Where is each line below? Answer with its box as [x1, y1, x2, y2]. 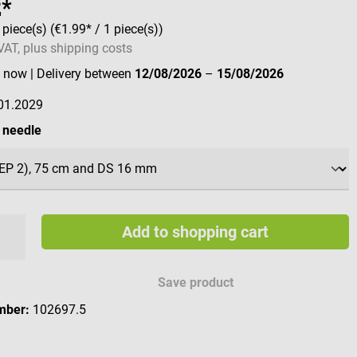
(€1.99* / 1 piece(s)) [50, 22, 164, 37]
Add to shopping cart [121, 222, 269, 242]
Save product [158, 275, 234, 291]
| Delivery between [30, 66, 135, 82]
